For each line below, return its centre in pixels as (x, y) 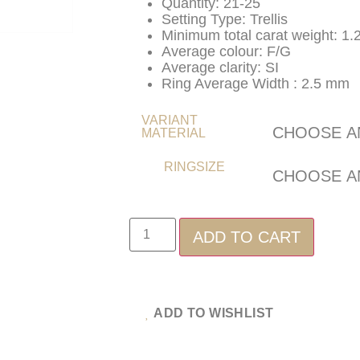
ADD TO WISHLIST (214, 313)
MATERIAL (174, 133)
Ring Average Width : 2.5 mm (256, 84)
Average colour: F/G (226, 52)
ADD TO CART (247, 237)
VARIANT (170, 120)
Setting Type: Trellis (225, 20)
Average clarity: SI (220, 68)
